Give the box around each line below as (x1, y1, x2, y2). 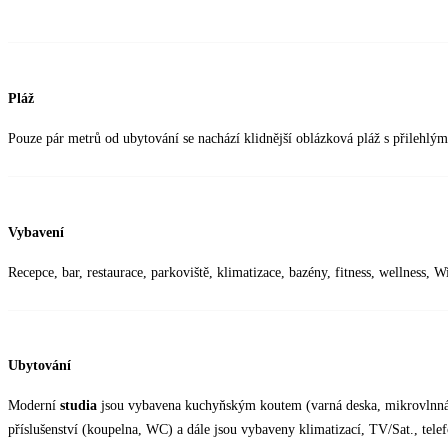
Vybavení (8, 224, 64, 240)
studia (60, 398, 97, 414)
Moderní (8, 398, 60, 414)
